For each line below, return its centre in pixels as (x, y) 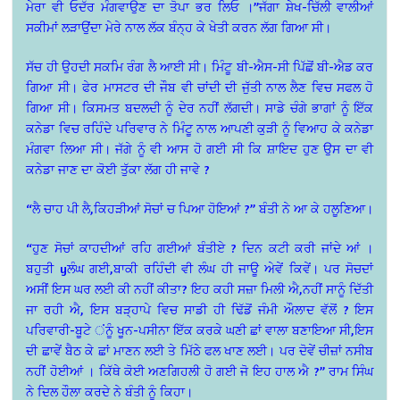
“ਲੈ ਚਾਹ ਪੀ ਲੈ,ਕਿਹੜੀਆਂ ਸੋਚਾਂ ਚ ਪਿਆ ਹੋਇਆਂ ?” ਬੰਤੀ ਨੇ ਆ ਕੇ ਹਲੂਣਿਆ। (200, 209)
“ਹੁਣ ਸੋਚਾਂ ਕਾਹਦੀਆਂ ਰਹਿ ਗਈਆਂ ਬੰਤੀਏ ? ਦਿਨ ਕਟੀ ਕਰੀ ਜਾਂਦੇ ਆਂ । (200, 248)
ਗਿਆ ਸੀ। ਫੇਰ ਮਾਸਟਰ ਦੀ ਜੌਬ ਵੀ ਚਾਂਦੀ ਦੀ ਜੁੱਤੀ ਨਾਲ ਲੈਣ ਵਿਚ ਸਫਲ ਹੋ (200, 87)
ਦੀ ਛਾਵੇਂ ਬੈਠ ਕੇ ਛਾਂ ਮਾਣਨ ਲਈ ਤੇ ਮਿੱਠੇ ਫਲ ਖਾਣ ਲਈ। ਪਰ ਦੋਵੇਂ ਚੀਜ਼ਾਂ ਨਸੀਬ (200, 351)
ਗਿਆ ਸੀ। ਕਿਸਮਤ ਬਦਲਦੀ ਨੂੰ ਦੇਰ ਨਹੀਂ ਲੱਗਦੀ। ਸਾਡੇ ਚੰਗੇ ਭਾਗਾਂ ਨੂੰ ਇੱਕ (200, 108)
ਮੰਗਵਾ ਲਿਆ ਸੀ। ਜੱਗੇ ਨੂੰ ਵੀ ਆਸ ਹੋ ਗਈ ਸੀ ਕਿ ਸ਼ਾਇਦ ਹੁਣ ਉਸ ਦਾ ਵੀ (200, 149)
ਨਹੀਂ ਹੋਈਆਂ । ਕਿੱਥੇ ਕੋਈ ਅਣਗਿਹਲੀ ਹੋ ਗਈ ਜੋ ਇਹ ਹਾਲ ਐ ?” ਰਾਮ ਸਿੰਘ (200, 371)
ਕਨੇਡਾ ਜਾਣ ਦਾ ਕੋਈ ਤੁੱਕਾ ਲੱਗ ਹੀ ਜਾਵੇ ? (118, 170)
